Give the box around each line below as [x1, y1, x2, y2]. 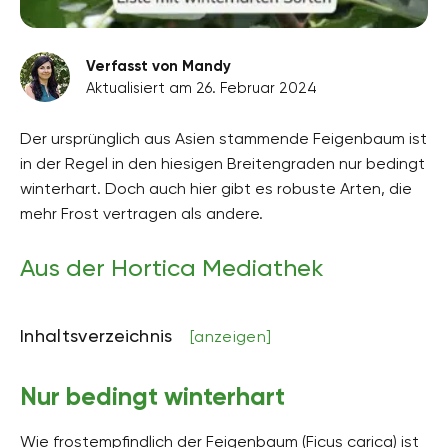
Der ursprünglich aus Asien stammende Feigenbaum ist [20, 128, 427, 148]
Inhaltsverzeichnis [20, 324, 179, 346]
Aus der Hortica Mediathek [20, 253, 324, 282]
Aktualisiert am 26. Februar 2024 [86, 78, 317, 97]
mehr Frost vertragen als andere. [20, 203, 263, 223]
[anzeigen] [190, 326, 272, 346]
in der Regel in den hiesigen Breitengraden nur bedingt [20, 153, 425, 173]
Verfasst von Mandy [86, 56, 231, 75]
